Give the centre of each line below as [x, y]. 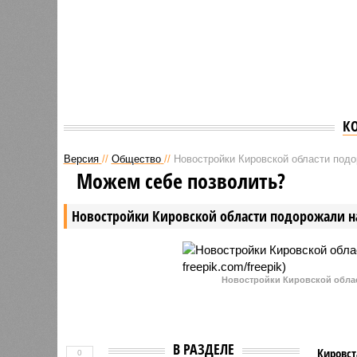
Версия [81, 159]
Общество [136, 159]
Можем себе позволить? [180, 180]
